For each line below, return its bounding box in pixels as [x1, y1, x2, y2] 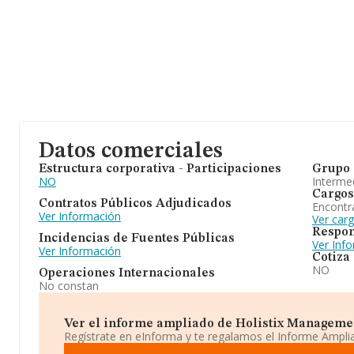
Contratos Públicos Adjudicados [39, 198, 232, 210]
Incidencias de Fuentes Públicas [39, 232, 235, 245]
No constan [39, 278, 99, 293]
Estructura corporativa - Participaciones [39, 163, 281, 175]
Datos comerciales [39, 141, 223, 163]
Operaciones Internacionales [39, 267, 215, 280]
